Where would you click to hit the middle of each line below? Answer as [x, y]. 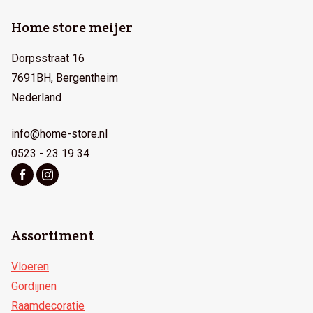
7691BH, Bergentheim [65, 78]
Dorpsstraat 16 [48, 58]
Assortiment [52, 235]
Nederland [36, 97]
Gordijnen [34, 286]
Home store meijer [72, 27]
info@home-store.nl [59, 134]
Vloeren [30, 267]
